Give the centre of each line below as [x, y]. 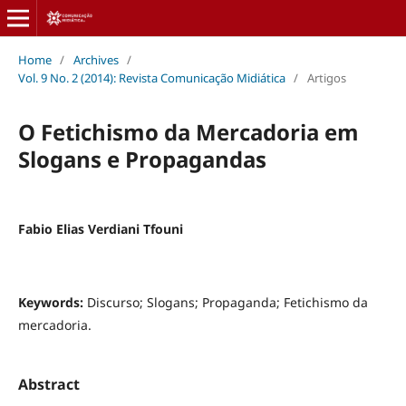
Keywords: [52, 302]
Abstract [48, 384]
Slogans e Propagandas [142, 159]
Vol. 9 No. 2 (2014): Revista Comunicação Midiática [151, 77]
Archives [96, 59]
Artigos [326, 77]
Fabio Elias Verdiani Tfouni [100, 228]
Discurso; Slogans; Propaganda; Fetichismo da [227, 302]
